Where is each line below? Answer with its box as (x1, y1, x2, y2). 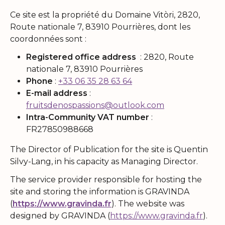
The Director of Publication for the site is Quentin (10, 144, 208, 154)
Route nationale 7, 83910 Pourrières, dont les (10, 22, 190, 32)
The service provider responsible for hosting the (10, 174, 202, 184)
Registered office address (26, 52, 138, 62)
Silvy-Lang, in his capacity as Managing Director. (10, 156, 198, 166)
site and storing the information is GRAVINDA (10, 186, 189, 196)
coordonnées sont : (10, 34, 86, 44)
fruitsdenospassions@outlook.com (26, 100, 164, 110)
